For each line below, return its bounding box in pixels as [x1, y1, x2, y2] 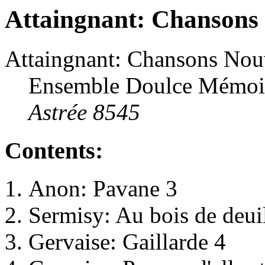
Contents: [5, 137, 103, 164]
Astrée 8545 [28, 99, 140, 125]
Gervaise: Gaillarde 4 [28, 229, 226, 255]
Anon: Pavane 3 [28, 176, 177, 202]
